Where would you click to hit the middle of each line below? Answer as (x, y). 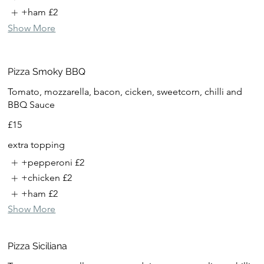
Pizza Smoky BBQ (47, 71)
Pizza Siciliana (38, 246)
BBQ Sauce (32, 104)
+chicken (40, 178)
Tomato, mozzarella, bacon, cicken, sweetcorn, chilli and (125, 91)
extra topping (37, 144)
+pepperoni (47, 162)
